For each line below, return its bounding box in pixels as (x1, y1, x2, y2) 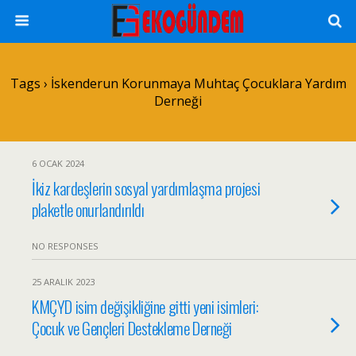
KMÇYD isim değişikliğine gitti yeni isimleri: (32, 294, 258, 319)
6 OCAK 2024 (32, 157, 84, 169)
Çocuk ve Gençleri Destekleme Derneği (32, 315, 233, 340)
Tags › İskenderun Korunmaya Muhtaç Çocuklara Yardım (10, 75, 346, 92)
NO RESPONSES (32, 240, 99, 252)
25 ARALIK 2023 (32, 276, 95, 288)
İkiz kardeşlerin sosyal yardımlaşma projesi (32, 176, 261, 200)
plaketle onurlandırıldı (32, 197, 145, 222)
